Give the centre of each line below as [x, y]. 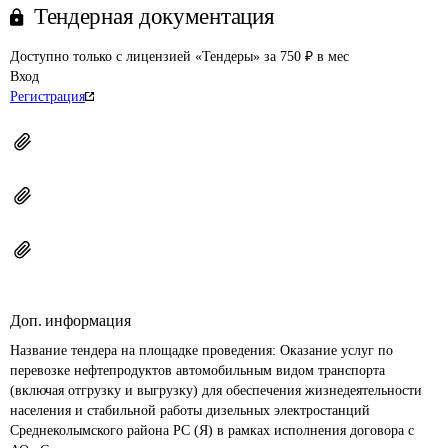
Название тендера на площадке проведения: [145, 350]
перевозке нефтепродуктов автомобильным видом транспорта [199, 370]
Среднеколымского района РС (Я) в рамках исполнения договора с [214, 430]
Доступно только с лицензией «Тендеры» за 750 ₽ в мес [179, 56]
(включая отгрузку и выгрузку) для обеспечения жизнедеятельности [218, 390]
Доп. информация [70, 320]
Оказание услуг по [338, 350]
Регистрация [47, 96]
